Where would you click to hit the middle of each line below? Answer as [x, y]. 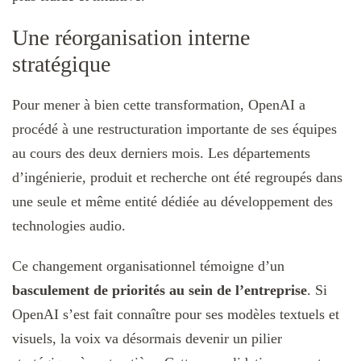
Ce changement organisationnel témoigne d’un [148, 266]
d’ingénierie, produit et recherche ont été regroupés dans [177, 177]
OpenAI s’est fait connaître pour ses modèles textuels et [176, 314]
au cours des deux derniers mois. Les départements [161, 153]
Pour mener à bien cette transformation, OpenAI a [159, 104]
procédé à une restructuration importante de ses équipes [174, 129]
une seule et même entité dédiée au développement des [172, 201]
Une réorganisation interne [131, 37]
